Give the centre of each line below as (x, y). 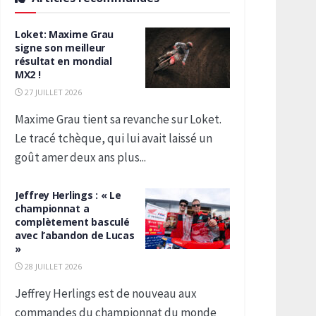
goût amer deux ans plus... (80, 157)
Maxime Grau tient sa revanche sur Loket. (118, 119)
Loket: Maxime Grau (64, 34)
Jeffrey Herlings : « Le (68, 195)
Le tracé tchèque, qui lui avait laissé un (114, 138)
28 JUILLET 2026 (52, 266)
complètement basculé (72, 222)
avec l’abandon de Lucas (75, 235)
